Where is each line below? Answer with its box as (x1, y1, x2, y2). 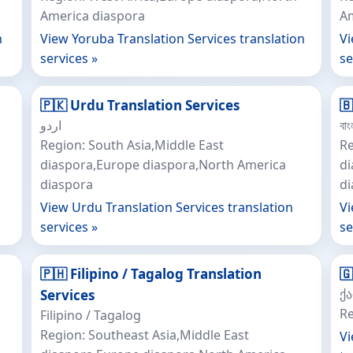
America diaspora (39, 7, 145, 24)
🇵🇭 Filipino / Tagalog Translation (39, 265, 262, 283)
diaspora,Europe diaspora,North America (39, 156, 286, 173)
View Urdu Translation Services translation (39, 199, 293, 216)
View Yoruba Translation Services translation (39, 30, 305, 47)
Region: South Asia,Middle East (39, 136, 224, 154)
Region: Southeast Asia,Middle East (39, 326, 249, 344)
